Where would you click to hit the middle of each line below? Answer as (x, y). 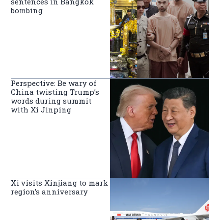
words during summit (51, 101)
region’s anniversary (50, 191)
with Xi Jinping (41, 110)
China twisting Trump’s (55, 92)
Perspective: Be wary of (54, 83)
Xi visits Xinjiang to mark (60, 182)
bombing (27, 10)
